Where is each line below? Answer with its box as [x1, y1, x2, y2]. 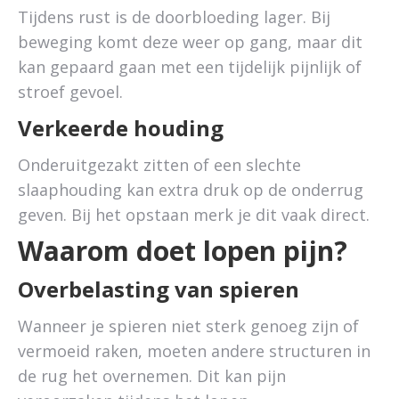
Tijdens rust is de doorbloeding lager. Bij [18, 6, 330, 28]
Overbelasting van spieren [18, 274, 299, 304]
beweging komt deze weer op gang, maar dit [18, 31, 362, 53]
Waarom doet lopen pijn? [18, 232, 347, 269]
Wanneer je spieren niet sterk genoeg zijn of [18, 315, 359, 337]
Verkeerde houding [18, 113, 224, 142]
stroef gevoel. [18, 81, 123, 102]
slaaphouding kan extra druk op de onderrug [18, 179, 363, 200]
